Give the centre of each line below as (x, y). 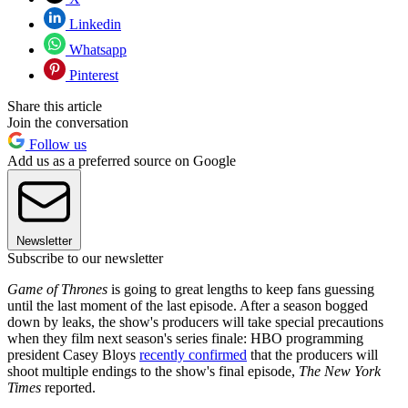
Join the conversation (68, 122)
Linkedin (93, 24)
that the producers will (312, 354)
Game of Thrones (57, 289)
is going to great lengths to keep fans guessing (241, 289)
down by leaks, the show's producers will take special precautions (195, 321)
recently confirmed (193, 354)
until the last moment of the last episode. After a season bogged (188, 305)
